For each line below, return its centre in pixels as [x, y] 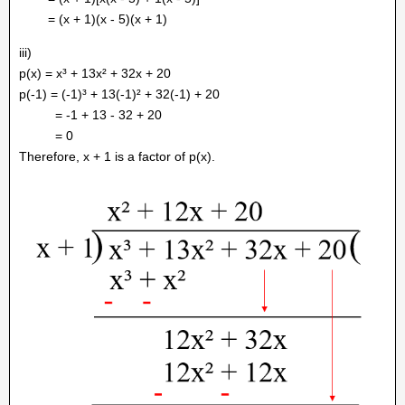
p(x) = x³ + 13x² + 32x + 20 [95, 73]
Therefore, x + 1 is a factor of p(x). [117, 156]
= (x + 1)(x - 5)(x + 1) [93, 19]
